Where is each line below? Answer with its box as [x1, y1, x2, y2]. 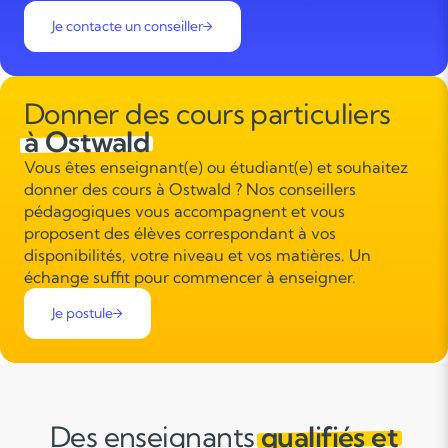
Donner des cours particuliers [24, 96, 391, 132]
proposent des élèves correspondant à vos [24, 223, 336, 244]
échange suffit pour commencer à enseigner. [24, 267, 356, 288]
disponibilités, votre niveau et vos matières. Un [24, 245, 371, 266]
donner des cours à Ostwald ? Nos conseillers [24, 179, 356, 200]
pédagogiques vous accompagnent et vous [24, 201, 345, 222]
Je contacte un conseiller [52, 17, 203, 36]
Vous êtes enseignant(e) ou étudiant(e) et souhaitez [24, 157, 408, 178]
